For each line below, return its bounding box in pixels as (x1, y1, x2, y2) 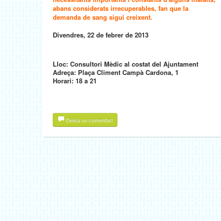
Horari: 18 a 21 (53, 76, 97, 85)
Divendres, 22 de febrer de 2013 (53, 30, 148, 39)
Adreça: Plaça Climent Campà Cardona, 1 (53, 68, 179, 77)
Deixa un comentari (65, 116, 112, 124)
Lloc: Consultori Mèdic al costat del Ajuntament (53, 59, 198, 69)
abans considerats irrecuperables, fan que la (53, 3, 188, 13)
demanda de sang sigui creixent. (53, 12, 152, 22)
